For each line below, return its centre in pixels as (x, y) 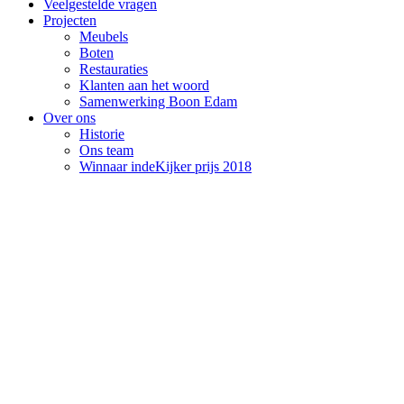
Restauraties (114, 69)
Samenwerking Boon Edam (158, 101)
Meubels (104, 37)
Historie (102, 134)
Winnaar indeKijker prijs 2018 (165, 166)
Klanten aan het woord (144, 85)
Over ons (69, 118)
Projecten (70, 20)
